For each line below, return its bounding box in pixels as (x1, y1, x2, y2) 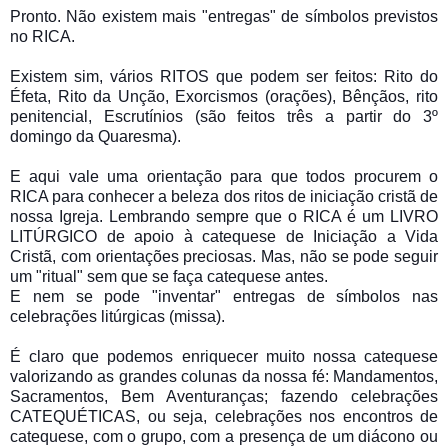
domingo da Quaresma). (10, 127, 181, 145)
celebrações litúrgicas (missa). (10, 307, 225, 325)
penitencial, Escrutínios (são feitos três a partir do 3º (10, 107, 438, 125)
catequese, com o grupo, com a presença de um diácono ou (10, 427, 438, 445)
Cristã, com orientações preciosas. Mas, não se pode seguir (10, 247, 438, 265)
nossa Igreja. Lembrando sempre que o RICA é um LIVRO (10, 207, 438, 225)
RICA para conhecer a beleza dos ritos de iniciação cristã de (10, 187, 438, 205)
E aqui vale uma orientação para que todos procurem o (10, 167, 438, 185)
